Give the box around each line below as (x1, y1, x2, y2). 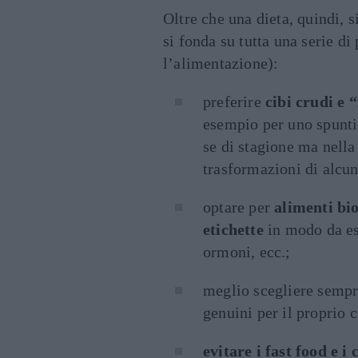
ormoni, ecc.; (203, 243, 291, 261)
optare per (203, 198, 275, 216)
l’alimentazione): (163, 54, 279, 72)
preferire (203, 93, 265, 110)
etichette (203, 221, 264, 238)
